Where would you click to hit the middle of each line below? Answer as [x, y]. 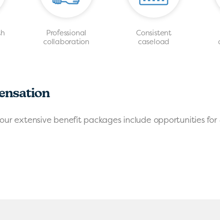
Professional [66, 33]
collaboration [66, 41]
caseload [154, 41]
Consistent [154, 33]
